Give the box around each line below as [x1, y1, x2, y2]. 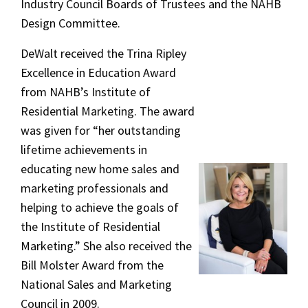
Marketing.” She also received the [21, 238, 192, 254]
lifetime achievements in [21, 142, 147, 157]
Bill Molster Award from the [21, 257, 164, 273]
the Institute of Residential [21, 219, 160, 234]
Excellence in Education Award [21, 65, 176, 80]
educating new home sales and [21, 161, 179, 177]
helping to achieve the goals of [21, 199, 179, 215]
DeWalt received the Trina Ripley [21, 45, 186, 61]
